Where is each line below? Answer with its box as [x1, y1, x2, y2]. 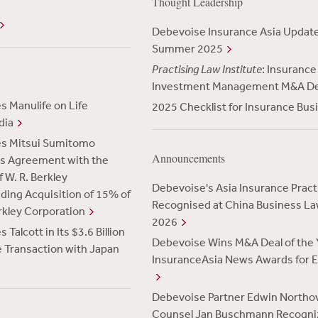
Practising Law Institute [151, 62, 262, 76]
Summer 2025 [151, 41, 223, 55]
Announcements [151, 150, 225, 165]
